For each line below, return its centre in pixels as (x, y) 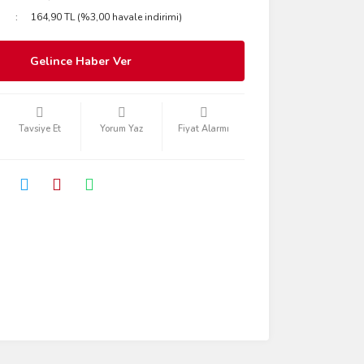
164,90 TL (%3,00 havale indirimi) (107, 17)
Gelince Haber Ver (81, 61)
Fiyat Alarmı (204, 129)
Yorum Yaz (122, 129)
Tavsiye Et (39, 129)
